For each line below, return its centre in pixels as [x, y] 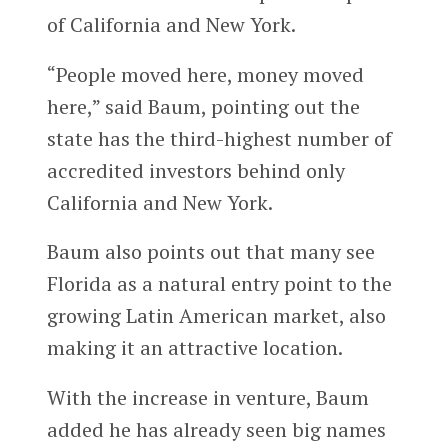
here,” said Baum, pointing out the [203, 106]
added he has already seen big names [216, 430]
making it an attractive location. [194, 348]
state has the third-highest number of [219, 138]
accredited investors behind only [195, 170]
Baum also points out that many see [210, 252]
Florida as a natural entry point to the [219, 284]
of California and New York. [171, 24]
